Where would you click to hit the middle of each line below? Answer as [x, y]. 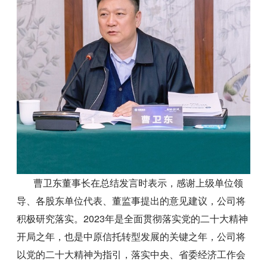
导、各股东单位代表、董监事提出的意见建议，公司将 [131, 200]
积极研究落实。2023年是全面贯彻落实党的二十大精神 [133, 218]
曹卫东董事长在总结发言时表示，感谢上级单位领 [130, 182]
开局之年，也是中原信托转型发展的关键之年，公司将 [131, 236]
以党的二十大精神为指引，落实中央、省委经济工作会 [131, 254]
